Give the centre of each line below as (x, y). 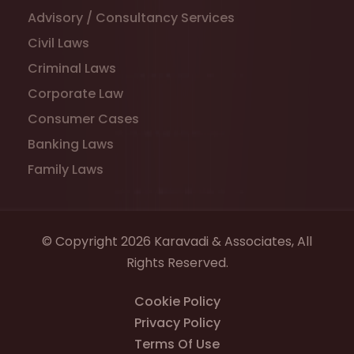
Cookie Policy (177, 302)
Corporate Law (75, 94)
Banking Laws (71, 145)
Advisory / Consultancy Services (131, 18)
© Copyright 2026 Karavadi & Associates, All (177, 242)
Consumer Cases (83, 119)
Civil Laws (58, 43)
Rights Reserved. (177, 263)
